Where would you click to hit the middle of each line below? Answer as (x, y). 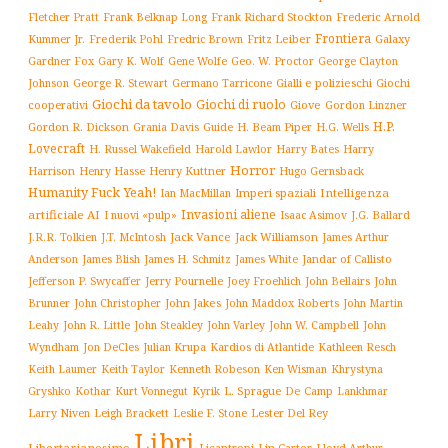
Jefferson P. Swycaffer (84, 280)
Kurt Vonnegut (151, 390)
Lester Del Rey (289, 412)
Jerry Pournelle (184, 280)
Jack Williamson (276, 236)
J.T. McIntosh (133, 236)
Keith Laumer (62, 368)
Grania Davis (166, 126)
